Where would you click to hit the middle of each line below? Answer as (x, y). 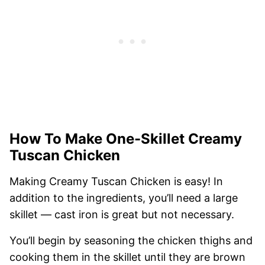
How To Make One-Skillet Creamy (126, 138)
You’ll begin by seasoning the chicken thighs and (131, 240)
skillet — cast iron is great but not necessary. (122, 214)
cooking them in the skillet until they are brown (127, 257)
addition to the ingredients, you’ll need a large (124, 198)
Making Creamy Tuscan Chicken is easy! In (116, 181)
